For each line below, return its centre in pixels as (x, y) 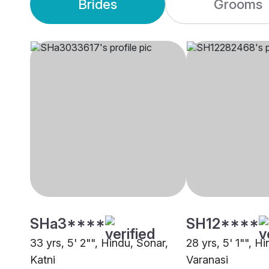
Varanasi (207, 260)
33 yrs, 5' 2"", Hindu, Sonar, (99, 243)
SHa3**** (68, 224)
